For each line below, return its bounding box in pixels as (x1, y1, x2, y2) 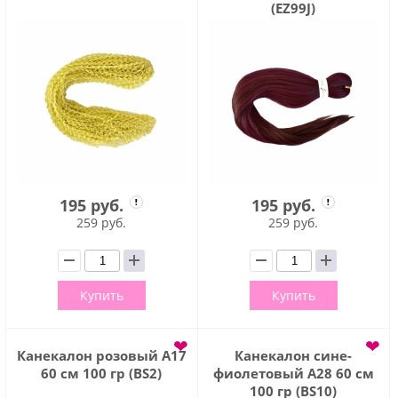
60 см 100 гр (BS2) (41, 363, 163, 382)
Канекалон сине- (235, 346, 353, 364)
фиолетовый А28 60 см (212, 363, 374, 382)
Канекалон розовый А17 (16, 346, 187, 364)
